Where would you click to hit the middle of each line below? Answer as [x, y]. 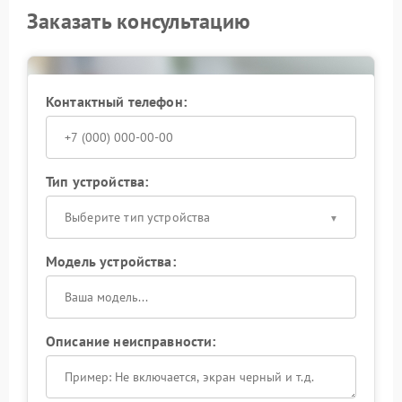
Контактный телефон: [116, 101]
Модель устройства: [111, 261]
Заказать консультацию [139, 21]
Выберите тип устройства [138, 217]
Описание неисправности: [131, 341]
